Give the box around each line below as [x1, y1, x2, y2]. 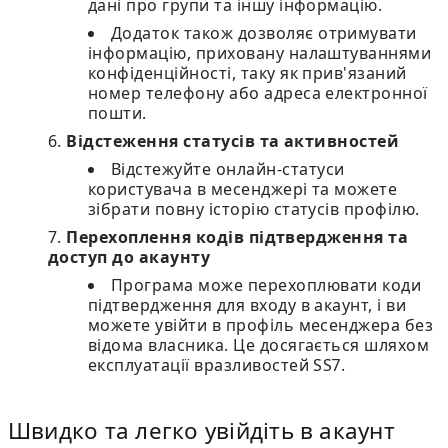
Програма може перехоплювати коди [111, 274, 422, 296]
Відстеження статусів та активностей [66, 130, 400, 152]
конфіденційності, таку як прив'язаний [88, 62, 407, 84]
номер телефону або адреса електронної [88, 82, 428, 104]
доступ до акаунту [48, 246, 211, 268]
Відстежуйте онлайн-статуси [111, 158, 345, 180]
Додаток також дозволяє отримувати [111, 22, 417, 44]
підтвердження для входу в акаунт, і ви [88, 294, 407, 316]
